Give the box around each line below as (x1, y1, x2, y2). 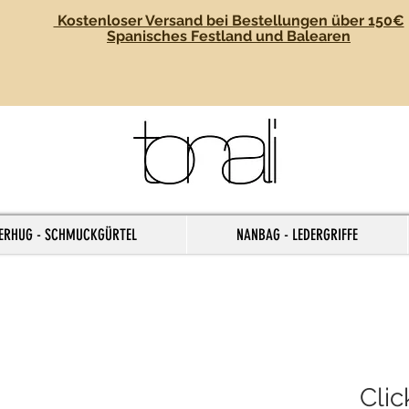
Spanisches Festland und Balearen (107, 27, 351, 45)
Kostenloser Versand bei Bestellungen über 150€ (53, 12, 404, 29)
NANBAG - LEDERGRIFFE (236, 225, 358, 244)
